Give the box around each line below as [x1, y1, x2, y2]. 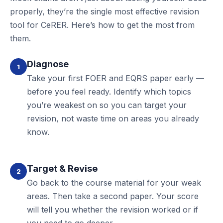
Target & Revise [27, 163, 98, 174]
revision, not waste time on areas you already [27, 113, 199, 123]
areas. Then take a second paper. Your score [27, 191, 199, 201]
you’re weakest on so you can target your [27, 100, 187, 110]
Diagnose [27, 58, 69, 69]
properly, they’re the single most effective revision [10, 6, 199, 16]
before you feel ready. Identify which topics [27, 87, 191, 97]
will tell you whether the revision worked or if [27, 205, 198, 215]
